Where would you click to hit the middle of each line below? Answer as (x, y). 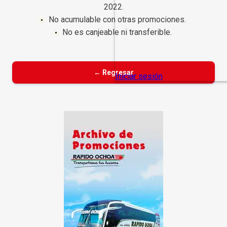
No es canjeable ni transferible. (117, 32)
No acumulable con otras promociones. (117, 19)
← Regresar (113, 72)
